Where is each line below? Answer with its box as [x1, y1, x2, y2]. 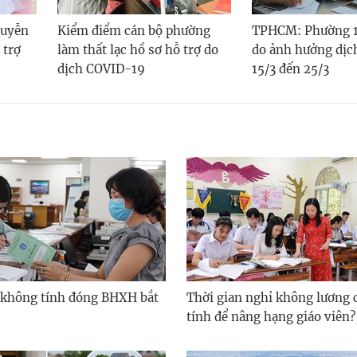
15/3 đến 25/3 [252, 61, 329, 77]
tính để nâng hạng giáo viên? [186, 309, 355, 325]
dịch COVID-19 [57, 61, 145, 77]
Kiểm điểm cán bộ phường [57, 23, 210, 39]
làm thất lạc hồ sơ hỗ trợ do [57, 42, 218, 58]
